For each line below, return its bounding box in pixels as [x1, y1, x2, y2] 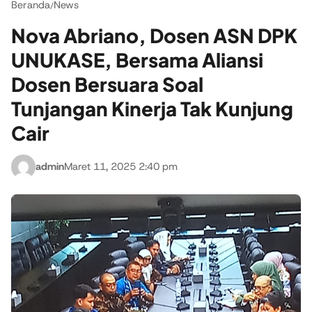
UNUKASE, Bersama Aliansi [11, 47, 263, 72]
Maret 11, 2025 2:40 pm [64, 159, 178, 173]
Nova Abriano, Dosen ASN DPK [11, 23, 297, 47]
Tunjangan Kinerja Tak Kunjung [11, 96, 293, 120]
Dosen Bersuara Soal [11, 72, 203, 96]
